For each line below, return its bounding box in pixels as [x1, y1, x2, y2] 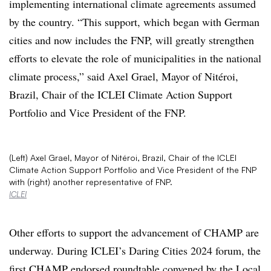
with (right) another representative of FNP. [9, 177, 172, 187]
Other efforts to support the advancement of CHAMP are [9, 225, 259, 240]
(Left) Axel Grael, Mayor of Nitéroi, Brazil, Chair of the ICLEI [9, 152, 237, 163]
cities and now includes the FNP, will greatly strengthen [9, 33, 254, 47]
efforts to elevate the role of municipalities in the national [9, 51, 261, 65]
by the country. [9, 15, 74, 29]
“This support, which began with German [77, 15, 260, 29]
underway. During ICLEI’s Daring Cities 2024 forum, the [9, 243, 261, 258]
